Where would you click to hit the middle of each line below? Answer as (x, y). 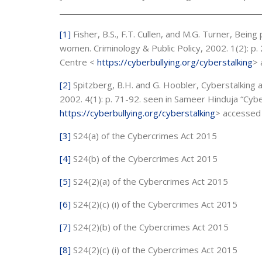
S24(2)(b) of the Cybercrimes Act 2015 (150, 227)
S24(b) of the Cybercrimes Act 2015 (144, 158)
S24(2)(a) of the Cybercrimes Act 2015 (149, 181)
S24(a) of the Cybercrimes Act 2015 (144, 136)
